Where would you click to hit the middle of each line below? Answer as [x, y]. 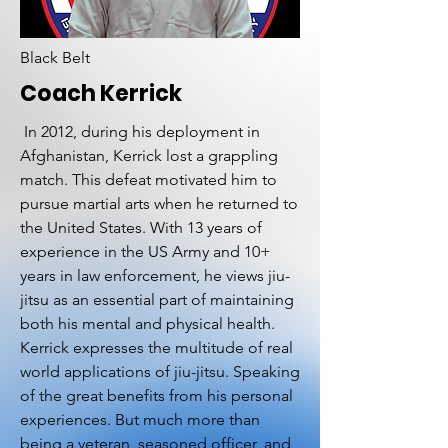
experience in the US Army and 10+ [145, 251]
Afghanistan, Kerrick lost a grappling [149, 155]
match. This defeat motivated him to [148, 179]
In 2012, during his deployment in [140, 131]
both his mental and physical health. [147, 323]
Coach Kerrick [101, 93]
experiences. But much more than [140, 419]
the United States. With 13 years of [141, 227]
